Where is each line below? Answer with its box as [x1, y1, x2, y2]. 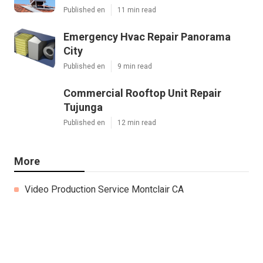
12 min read [117, 118, 156, 127]
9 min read [117, 62, 152, 70]
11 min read [117, 5, 156, 14]
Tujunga [63, 100, 103, 113]
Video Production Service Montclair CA [25, 183, 184, 195]
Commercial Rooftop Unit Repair [63, 86, 221, 99]
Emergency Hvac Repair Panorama [63, 30, 231, 43]
